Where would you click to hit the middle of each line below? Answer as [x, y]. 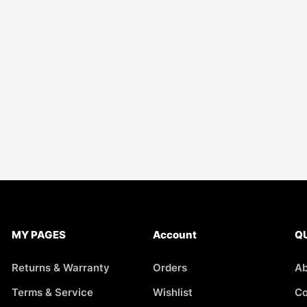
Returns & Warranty [60, 268]
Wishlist [173, 292]
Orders [170, 268]
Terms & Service [52, 292]
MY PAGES [38, 235]
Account [175, 235]
